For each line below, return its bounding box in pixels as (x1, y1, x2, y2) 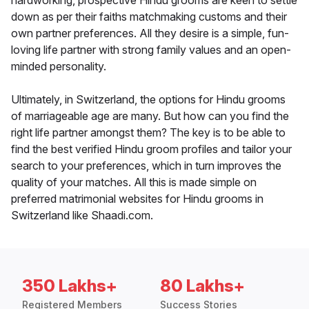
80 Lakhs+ (160, 276, 245, 297)
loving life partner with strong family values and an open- (11, 43, 291, 57)
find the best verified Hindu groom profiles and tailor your (11, 142, 292, 157)
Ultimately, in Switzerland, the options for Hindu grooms (11, 92, 286, 107)
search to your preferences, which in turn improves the (11, 159, 281, 173)
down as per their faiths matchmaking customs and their (11, 10, 287, 24)
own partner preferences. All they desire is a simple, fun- (11, 26, 289, 41)
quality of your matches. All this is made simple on (11, 175, 257, 190)
